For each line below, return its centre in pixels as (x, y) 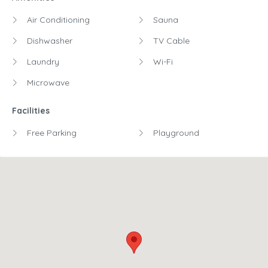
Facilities (31, 110)
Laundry (42, 61)
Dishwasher (48, 40)
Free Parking (51, 133)
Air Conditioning (57, 19)
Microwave (47, 82)
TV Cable (170, 40)
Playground (175, 133)
